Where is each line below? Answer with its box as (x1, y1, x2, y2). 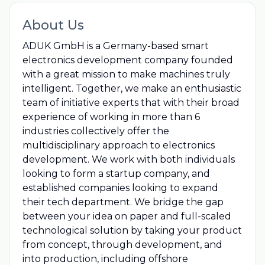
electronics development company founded (22, 54, 233, 66)
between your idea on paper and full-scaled (22, 210, 231, 222)
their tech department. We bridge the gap (22, 196, 224, 208)
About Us (22, 17, 84, 33)
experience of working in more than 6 (22, 111, 200, 122)
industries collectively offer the (22, 125, 169, 137)
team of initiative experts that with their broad (22, 96, 240, 108)
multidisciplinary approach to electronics (22, 139, 215, 151)
